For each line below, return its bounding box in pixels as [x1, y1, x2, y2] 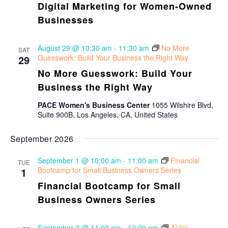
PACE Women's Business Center [37, 100, 152, 110]
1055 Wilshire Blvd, [151, 100, 213, 110]
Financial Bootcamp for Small [37, 179, 181, 192]
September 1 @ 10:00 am [37, 155, 121, 165]
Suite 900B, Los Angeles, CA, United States [37, 109, 178, 120]
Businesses [37, 13, 94, 26]
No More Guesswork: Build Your [37, 67, 192, 80]
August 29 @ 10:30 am [37, 43, 112, 53]
